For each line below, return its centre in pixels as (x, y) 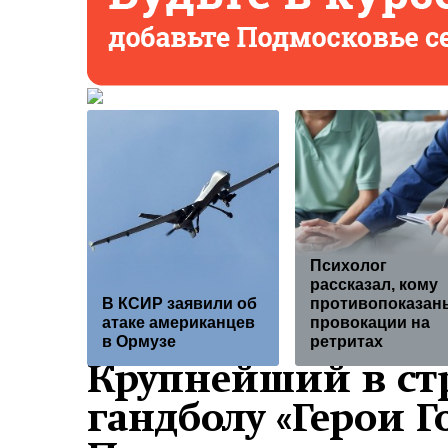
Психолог (348, 266)
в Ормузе (139, 342)
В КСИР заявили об (179, 304)
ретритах (346, 342)
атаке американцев (178, 323)
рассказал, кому (374, 285)
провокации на (370, 323)
